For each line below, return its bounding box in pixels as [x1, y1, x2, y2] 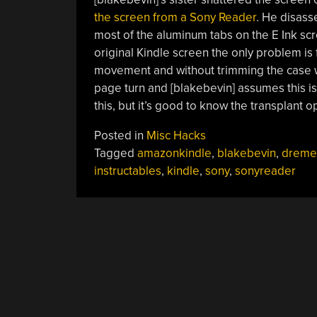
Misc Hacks [146, 127, 206, 143]
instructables [93, 163, 161, 178]
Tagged [93, 145, 137, 161]
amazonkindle [137, 145, 212, 161]
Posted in [93, 127, 146, 143]
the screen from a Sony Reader [93, 9, 256, 25]
